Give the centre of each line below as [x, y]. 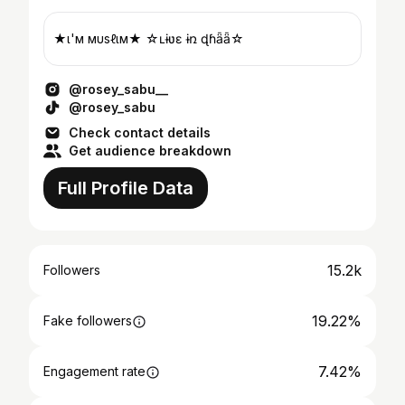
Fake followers [88, 320]
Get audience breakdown [150, 151]
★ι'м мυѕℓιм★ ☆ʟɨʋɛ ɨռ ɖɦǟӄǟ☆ [149, 38]
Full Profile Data [126, 188]
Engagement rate [94, 371]
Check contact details [140, 132]
